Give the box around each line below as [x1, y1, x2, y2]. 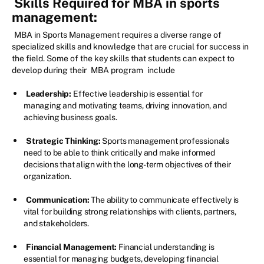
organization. [24, 171, 71, 181]
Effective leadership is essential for [71, 89, 203, 99]
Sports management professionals [100, 136, 230, 146]
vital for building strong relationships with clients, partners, [24, 207, 236, 217]
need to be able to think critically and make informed [24, 148, 215, 158]
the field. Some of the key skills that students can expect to [12, 54, 235, 64]
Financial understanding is [117, 242, 214, 252]
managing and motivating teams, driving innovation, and [24, 101, 227, 111]
